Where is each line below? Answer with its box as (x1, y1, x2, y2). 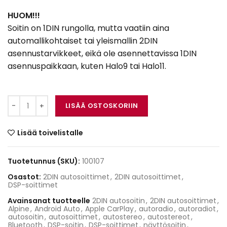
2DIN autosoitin (92, 196, 145, 206)
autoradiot (178, 204, 216, 214)
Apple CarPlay (85, 204, 134, 214)
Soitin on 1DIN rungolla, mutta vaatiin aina (8, 22, 169, 34)
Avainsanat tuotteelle (8, 196, 92, 206)
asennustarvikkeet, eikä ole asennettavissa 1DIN (8, 48, 197, 59)
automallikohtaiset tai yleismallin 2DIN (8, 35, 158, 47)
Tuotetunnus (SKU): (8, 156, 82, 166)
